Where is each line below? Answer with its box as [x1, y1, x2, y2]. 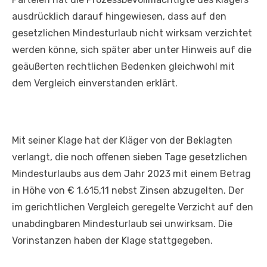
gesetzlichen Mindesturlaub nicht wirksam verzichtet [12, 27, 252, 39]
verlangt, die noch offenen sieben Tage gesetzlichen [12, 151, 247, 163]
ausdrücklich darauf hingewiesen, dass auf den [12, 11, 226, 23]
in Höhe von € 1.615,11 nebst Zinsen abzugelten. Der [12, 185, 244, 197]
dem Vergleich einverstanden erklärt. [12, 77, 178, 89]
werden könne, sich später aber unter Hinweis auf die [12, 44, 252, 56]
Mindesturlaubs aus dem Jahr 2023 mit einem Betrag [12, 168, 251, 180]
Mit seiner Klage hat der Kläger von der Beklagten [12, 135, 232, 147]
